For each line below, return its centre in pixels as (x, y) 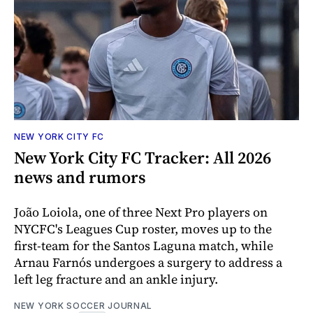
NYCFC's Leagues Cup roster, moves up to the (143, 228)
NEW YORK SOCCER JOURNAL (83, 305)
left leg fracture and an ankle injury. (116, 279)
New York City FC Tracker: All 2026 (143, 157)
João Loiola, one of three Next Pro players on (141, 212)
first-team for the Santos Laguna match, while (144, 245)
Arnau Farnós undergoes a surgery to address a (148, 262)
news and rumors (80, 177)
